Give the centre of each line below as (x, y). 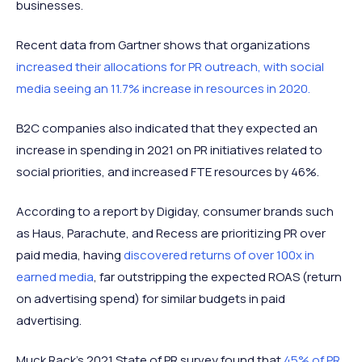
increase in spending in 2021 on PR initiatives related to (169, 150)
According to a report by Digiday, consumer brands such (175, 211)
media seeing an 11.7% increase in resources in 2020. (163, 88)
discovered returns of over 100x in (219, 255)
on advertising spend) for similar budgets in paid (151, 299)
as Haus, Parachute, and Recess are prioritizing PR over (171, 233)
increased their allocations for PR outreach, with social (170, 67)
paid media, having (70, 255)
